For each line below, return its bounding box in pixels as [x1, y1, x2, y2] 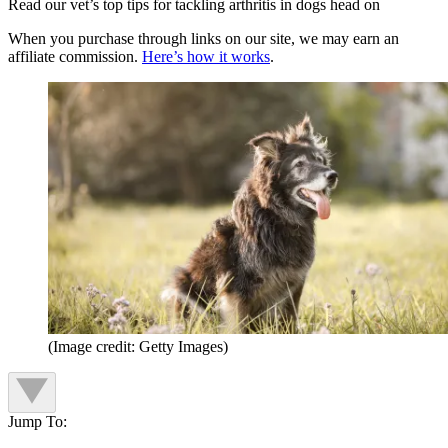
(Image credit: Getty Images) [48, 337, 228, 355]
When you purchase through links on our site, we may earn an [8, 29, 399, 47]
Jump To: [8, 412, 67, 430]
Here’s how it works [142, 47, 270, 65]
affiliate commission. [8, 47, 142, 65]
